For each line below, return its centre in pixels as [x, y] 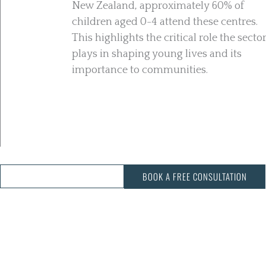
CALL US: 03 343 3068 [67, 176]
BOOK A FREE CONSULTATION [195, 176]
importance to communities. [140, 70]
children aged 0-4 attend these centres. [165, 22]
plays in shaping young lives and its [157, 54]
